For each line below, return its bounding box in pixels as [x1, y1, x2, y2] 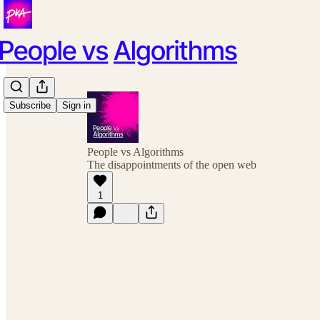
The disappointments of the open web [87, 159, 256, 171]
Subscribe [9, 100, 51, 111]
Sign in [62, 100, 91, 111]
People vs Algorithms [87, 146, 184, 158]
